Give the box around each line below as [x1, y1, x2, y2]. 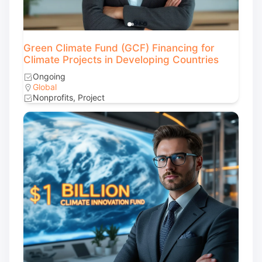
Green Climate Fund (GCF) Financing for [23, 42, 215, 54]
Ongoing [33, 71, 65, 81]
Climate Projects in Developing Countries [23, 54, 219, 65]
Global [33, 82, 57, 92]
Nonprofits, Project [33, 92, 105, 102]
